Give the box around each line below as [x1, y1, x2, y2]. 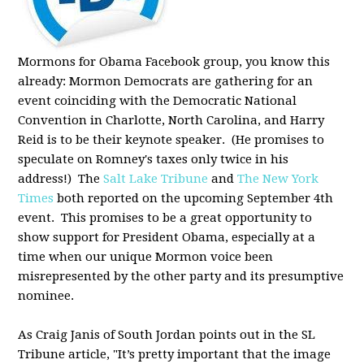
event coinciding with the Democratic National [18, 93, 297, 108]
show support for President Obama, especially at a [18, 230, 316, 245]
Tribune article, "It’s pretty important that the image [18, 347, 331, 362]
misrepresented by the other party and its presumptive [18, 269, 344, 284]
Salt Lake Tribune [103, 171, 209, 186]
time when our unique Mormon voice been [18, 249, 274, 264]
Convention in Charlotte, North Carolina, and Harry [18, 113, 325, 128]
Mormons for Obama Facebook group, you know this [18, 54, 331, 69]
